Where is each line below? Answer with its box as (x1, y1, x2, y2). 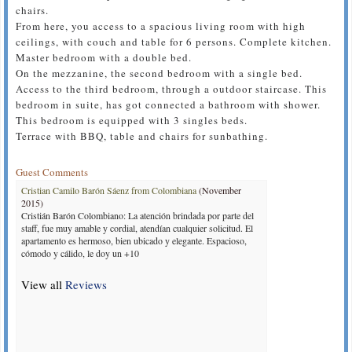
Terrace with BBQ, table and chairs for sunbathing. (16, 128, 268, 143)
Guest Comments (16, 164, 88, 179)
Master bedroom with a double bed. (16, 49, 192, 64)
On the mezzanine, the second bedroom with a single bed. (16, 65, 302, 80)
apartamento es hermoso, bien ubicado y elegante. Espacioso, (21, 233, 247, 247)
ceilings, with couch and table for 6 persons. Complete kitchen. (16, 34, 332, 49)
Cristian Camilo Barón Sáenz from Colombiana (21, 183, 199, 196)
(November (199, 183, 241, 196)
